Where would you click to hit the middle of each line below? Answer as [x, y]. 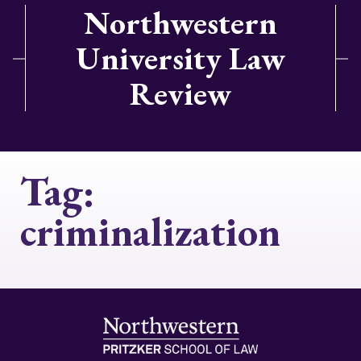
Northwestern [180, 23]
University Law [180, 58]
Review [180, 93]
